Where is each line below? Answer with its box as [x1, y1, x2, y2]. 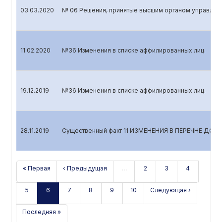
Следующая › [150, 186, 191, 194]
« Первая [23, 165, 51, 172]
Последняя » [22, 208, 61, 216]
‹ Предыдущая [63, 165, 107, 172]
